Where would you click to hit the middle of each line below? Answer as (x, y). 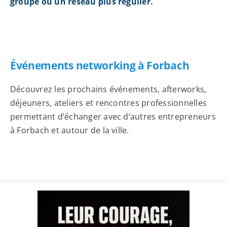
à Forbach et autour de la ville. (69, 130)
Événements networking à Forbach (100, 66)
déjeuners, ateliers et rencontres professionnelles (108, 103)
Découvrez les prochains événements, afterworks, (108, 89)
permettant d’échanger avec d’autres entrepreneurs (113, 117)
